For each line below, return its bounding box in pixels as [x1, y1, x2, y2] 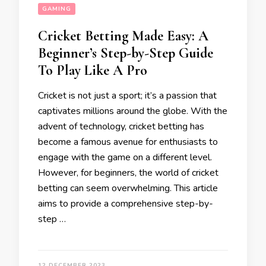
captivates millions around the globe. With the [38, 104, 227, 118]
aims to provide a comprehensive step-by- [38, 197, 213, 210]
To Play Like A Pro [38, 62, 147, 79]
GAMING [42, 5, 71, 13]
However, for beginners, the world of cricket [38, 166, 218, 179]
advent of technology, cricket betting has [38, 120, 204, 133]
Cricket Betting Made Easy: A [38, 27, 208, 45]
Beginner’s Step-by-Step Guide [38, 45, 213, 62]
